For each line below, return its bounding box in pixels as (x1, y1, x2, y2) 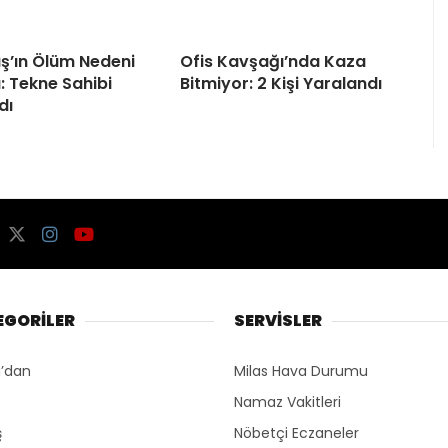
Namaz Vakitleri (234, 392, 341, 413)
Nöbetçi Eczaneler (234, 423, 359, 444)
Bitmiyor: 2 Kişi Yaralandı (180, 72, 382, 96)
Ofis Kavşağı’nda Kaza (180, 50, 366, 74)
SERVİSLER (234, 309, 322, 333)
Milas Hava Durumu (234, 361, 368, 382)
